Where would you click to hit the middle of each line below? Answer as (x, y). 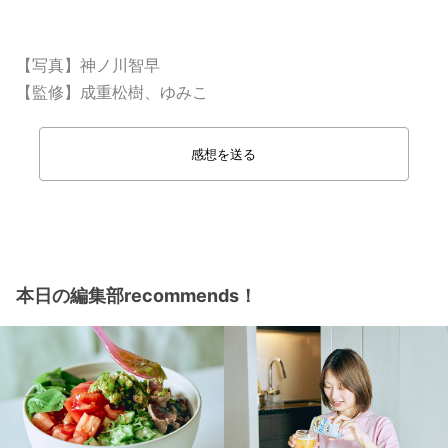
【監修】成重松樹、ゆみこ (112, 92)
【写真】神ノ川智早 (88, 65)
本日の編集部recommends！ (136, 296)
